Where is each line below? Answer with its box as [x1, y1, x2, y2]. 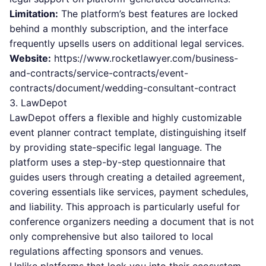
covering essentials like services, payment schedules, [9, 186, 248, 198]
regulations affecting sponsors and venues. [9, 245, 203, 257]
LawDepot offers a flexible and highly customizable [9, 112, 242, 123]
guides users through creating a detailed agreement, [9, 171, 245, 183]
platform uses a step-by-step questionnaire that [9, 156, 226, 168]
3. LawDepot [9, 97, 67, 109]
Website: [9, 52, 51, 64]
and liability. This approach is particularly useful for [9, 201, 240, 213]
